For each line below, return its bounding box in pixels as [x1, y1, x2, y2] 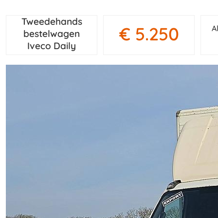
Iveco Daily [27, 40, 76, 52]
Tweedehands [21, 16, 82, 27]
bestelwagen [23, 28, 80, 39]
